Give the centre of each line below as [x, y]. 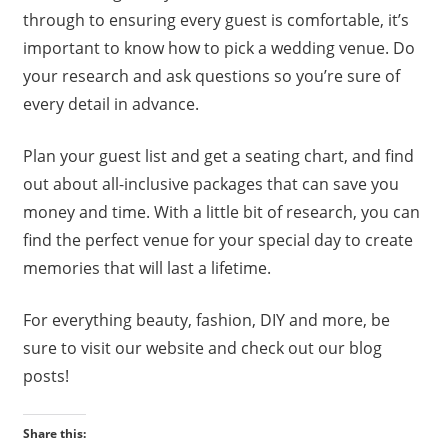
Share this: [54, 433]
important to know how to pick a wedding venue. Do [218, 47]
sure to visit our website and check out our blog [202, 347]
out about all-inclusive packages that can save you [210, 183]
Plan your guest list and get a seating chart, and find [218, 155]
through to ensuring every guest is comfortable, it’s [215, 19]
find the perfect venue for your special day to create [217, 239]
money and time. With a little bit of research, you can [221, 211]
